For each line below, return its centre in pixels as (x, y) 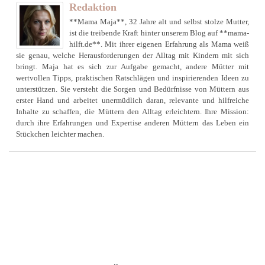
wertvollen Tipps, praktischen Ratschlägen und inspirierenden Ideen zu (132, 78)
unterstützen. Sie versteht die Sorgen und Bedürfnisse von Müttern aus (132, 89)
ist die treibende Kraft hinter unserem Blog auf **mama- (159, 33)
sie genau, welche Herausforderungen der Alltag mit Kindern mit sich (132, 56)
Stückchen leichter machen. (60, 134)
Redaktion (93, 7)
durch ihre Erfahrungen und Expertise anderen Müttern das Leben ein (132, 123)
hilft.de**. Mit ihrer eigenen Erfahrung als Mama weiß (159, 44)
